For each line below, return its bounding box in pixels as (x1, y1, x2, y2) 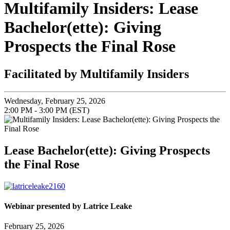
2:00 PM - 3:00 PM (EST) (4, 105, 89, 114)
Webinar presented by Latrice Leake (4, 201, 132, 210)
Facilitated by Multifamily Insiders (4, 67, 189, 81)
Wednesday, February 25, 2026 (4, 96, 105, 105)
